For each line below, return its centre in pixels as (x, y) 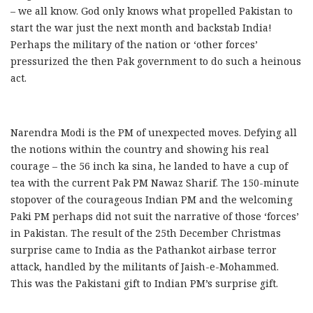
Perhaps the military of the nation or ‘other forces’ (134, 45)
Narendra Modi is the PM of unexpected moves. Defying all (154, 133)
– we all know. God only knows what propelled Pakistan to (152, 11)
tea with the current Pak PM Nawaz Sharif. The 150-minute (155, 183)
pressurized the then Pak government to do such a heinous (156, 61)
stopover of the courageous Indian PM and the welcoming (152, 200)
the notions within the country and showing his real (140, 150)
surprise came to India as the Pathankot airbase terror (144, 250)
